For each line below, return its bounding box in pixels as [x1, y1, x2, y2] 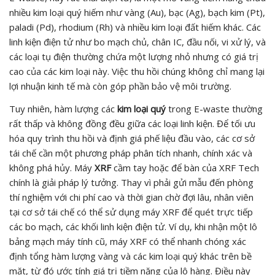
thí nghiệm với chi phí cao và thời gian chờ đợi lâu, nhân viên [9, 191, 254, 203]
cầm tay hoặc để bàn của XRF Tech [111, 161, 259, 174]
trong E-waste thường [166, 103, 263, 115]
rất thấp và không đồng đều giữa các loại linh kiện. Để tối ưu [9, 117, 255, 130]
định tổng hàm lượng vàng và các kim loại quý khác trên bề [9, 250, 252, 262]
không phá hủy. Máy [9, 161, 95, 174]
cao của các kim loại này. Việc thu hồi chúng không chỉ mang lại [9, 65, 265, 77]
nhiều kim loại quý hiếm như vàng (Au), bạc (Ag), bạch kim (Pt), [9, 6, 265, 18]
